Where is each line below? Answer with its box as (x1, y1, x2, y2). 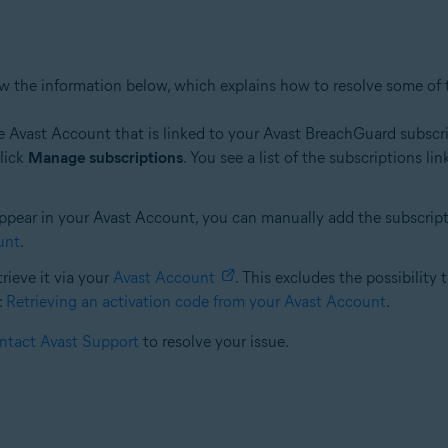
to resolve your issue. (138, 332, 289, 352)
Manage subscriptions (27, 148, 183, 168)
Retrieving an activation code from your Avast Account (5, 292, 386, 312)
